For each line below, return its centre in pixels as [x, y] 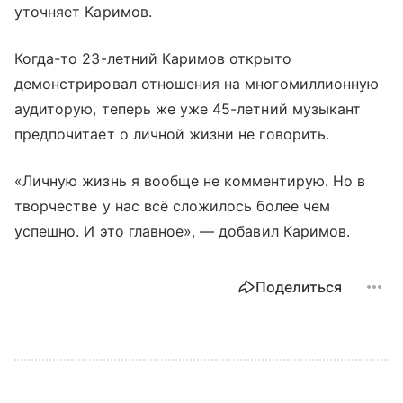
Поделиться [299, 287]
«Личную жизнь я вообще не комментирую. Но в [190, 180]
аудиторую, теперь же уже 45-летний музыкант [188, 108]
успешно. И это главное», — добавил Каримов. [183, 231]
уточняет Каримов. [83, 11]
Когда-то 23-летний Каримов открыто [153, 58]
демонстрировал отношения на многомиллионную [197, 83]
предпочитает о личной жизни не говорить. [172, 134]
